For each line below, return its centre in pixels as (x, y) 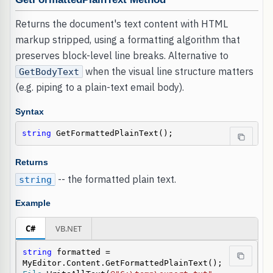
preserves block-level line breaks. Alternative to (122, 56)
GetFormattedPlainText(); (112, 133)
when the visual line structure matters (168, 72)
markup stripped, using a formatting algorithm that (127, 40)
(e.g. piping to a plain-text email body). (99, 87)
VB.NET (68, 229)
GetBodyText (49, 72)
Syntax (29, 112)
